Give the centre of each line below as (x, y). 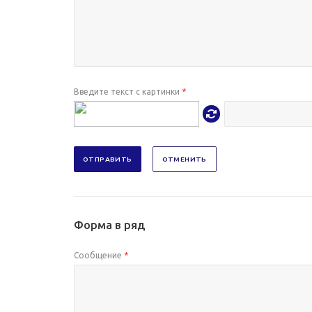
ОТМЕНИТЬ (184, 159)
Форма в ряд (109, 225)
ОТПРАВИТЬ (108, 159)
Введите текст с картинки (128, 92)
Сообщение (99, 255)
